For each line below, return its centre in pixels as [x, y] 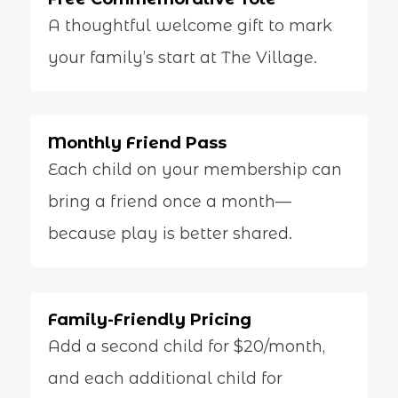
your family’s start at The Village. [182, 57]
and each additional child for [165, 378]
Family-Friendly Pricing [149, 319]
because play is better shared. [170, 234]
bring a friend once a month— [169, 202]
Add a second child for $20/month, [186, 346]
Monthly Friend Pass [137, 143]
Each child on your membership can [195, 170]
